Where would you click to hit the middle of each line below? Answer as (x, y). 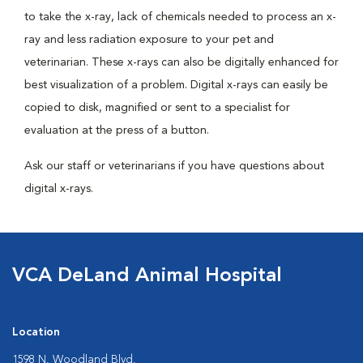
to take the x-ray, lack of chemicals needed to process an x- (180, 17)
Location (36, 332)
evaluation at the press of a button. (117, 130)
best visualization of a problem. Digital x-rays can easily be (176, 85)
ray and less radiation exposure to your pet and (149, 40)
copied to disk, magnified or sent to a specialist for (157, 108)
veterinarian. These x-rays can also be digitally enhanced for (181, 62)
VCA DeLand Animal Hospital (147, 276)
